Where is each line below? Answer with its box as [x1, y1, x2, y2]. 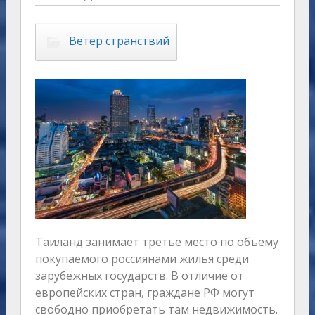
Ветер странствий [68, 33, 169, 49]
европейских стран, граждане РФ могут [34, 285, 255, 301]
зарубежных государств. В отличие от [34, 268, 244, 284]
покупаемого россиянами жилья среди [34, 251, 249, 267]
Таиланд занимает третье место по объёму [34, 234, 278, 250]
